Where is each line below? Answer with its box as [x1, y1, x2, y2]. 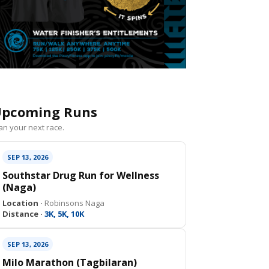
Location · [2, 198, 43, 208]
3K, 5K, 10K [43, 208, 84, 219]
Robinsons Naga [43, 198, 104, 208]
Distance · [2, 208, 43, 219]
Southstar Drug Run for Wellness [2, 169, 159, 182]
